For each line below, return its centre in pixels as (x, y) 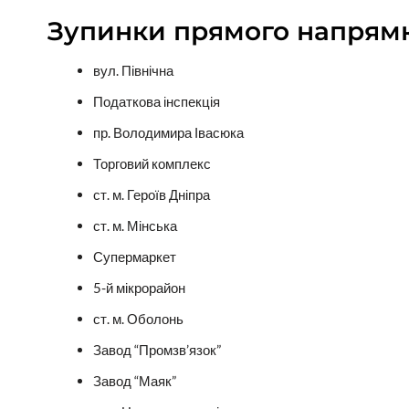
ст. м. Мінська (135, 226)
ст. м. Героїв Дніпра (152, 195)
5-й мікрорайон (139, 288)
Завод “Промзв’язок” (157, 350)
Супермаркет (135, 257)
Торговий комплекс (152, 164)
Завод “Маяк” (135, 381)
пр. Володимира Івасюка (168, 133)
